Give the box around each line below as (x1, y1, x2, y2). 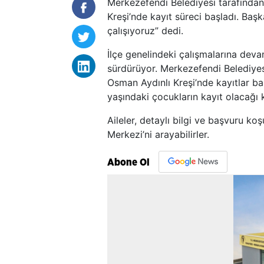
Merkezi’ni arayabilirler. (107, 128, 209, 140)
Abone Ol (107, 157, 150, 167)
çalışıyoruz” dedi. (107, 24, 183, 37)
